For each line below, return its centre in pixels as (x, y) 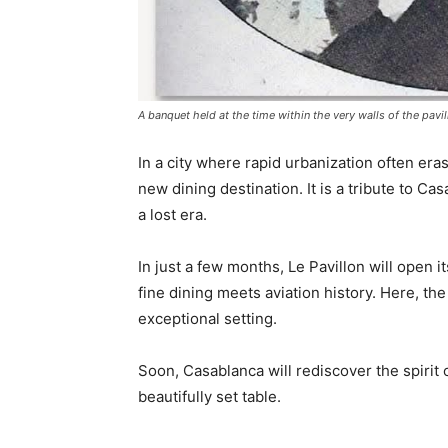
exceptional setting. (207, 318)
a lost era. (172, 214)
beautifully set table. (209, 396)
